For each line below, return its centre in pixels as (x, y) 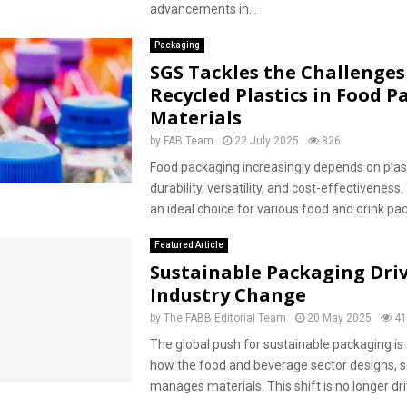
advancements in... (203, 9)
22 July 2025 (266, 141)
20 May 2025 (339, 318)
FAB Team (188, 141)
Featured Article (189, 245)
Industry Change (228, 295)
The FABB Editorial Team (224, 318)
